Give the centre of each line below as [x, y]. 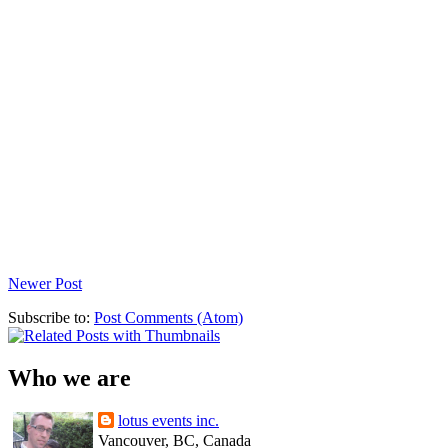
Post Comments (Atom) [168, 318]
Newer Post [45, 284]
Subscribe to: [51, 318]
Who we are [69, 378]
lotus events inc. [168, 420]
